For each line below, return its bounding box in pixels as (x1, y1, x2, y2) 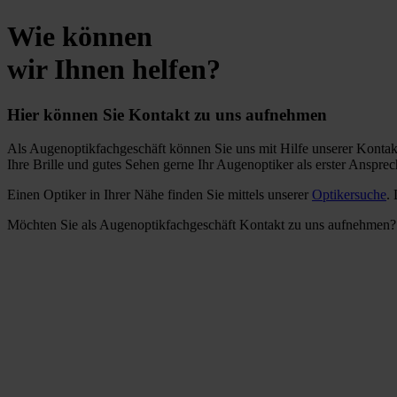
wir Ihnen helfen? (7, 53, 221, 86)
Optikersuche (312, 187, 386, 203)
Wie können (7, 20, 152, 53)
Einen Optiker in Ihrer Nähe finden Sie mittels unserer (7, 187, 312, 203)
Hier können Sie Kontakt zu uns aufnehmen (7, 105, 327, 124)
